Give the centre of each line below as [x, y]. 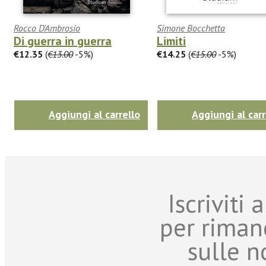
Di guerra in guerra [63, 41]
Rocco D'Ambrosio [47, 28]
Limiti [171, 41]
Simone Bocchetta [191, 28]
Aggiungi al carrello [94, 114]
